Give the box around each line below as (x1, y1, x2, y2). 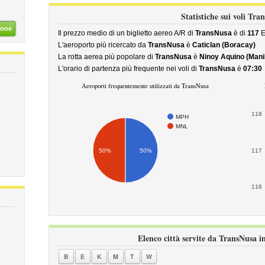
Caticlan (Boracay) (192, 41, 256, 49)
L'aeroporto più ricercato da (57, 41, 148, 49)
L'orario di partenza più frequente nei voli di (57, 64, 199, 73)
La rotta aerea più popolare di (57, 53, 155, 61)
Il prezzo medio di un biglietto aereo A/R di (57, 29, 195, 37)
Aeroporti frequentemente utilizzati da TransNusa (82, 82, 209, 90)
